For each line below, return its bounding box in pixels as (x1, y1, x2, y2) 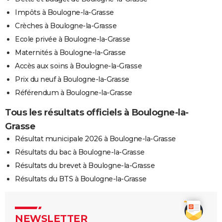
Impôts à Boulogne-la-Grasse (15, 8, 114, 17)
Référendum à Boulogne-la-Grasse (15, 88, 132, 98)
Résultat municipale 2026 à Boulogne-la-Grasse (15, 134, 176, 144)
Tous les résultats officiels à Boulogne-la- (5, 107, 189, 118)
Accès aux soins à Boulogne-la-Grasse (15, 61, 142, 71)
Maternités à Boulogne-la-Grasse (15, 48, 126, 57)
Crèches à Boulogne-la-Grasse (15, 21, 116, 31)
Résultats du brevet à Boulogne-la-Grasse (15, 161, 155, 170)
